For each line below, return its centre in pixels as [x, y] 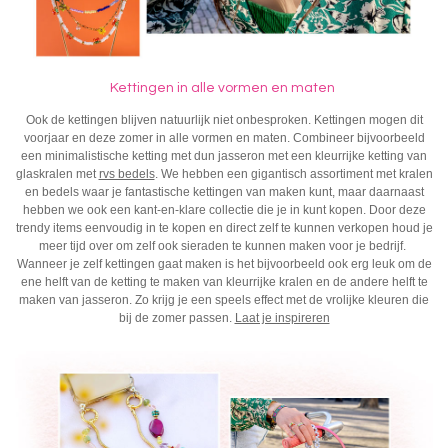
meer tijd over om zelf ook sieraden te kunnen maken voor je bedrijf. [224, 245]
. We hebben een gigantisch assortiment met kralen [293, 173]
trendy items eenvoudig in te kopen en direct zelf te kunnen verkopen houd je [224, 227]
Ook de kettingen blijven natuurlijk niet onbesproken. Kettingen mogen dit [224, 119]
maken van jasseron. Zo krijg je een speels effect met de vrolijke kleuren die [224, 299]
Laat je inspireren [282, 317]
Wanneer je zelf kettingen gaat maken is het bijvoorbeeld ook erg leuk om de [224, 263]
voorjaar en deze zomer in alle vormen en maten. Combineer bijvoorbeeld [224, 137]
